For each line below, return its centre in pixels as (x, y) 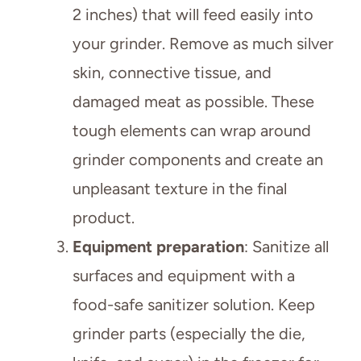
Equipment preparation (158, 247)
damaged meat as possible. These (193, 102)
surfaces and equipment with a (184, 276)
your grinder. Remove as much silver (203, 44)
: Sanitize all (286, 247)
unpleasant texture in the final (180, 189)
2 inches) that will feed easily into (193, 15)
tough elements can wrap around (192, 131)
